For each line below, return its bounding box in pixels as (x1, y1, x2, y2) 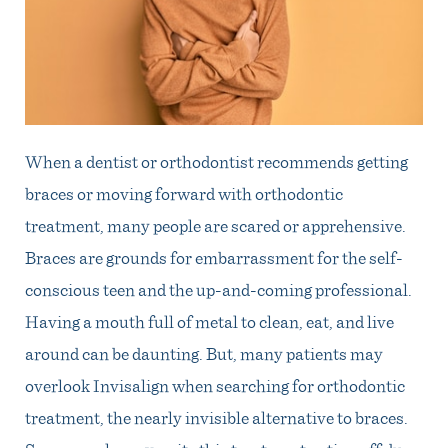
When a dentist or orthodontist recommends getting (25, 148, 408, 173)
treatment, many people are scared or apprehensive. (25, 212, 406, 237)
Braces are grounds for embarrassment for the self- (25, 244, 403, 269)
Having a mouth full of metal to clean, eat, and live (25, 308, 394, 333)
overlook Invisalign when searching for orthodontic (25, 372, 405, 397)
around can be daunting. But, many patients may (25, 340, 383, 365)
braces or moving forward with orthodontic (25, 180, 343, 205)
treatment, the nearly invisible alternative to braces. (25, 404, 408, 429)
